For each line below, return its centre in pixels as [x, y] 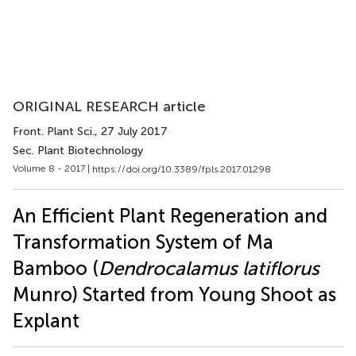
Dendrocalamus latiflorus [209, 268]
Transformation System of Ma [143, 242]
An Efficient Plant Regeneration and [170, 215]
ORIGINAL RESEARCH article [109, 106]
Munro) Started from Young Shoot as [174, 294]
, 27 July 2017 [131, 132]
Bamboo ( [56, 268]
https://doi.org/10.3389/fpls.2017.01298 [182, 169]
